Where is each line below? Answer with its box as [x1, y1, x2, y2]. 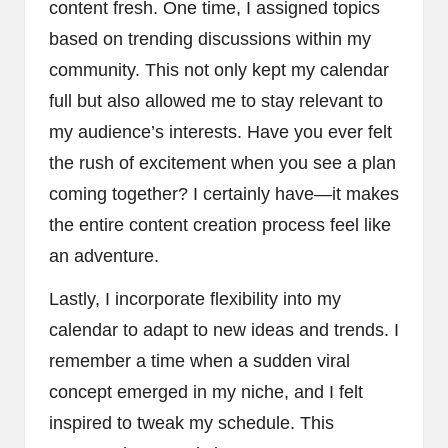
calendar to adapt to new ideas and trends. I [49, 319, 399, 340]
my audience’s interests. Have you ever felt [49, 121, 392, 142]
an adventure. [49, 245, 159, 266]
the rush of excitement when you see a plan [49, 152, 396, 173]
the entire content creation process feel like [49, 214, 391, 235]
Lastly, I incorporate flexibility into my [49, 288, 341, 309]
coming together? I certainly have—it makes [49, 183, 399, 204]
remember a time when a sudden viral [49, 350, 350, 371]
